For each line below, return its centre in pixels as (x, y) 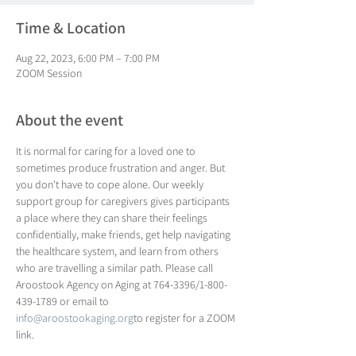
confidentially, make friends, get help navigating (124, 234)
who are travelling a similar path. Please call (116, 268)
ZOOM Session (49, 73)
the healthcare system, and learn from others (118, 251)
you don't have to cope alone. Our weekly (111, 184)
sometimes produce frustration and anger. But (122, 168)
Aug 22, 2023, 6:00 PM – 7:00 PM (88, 58)
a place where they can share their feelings (113, 218)
